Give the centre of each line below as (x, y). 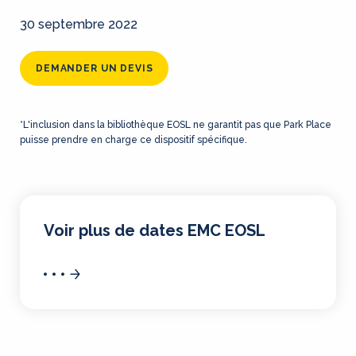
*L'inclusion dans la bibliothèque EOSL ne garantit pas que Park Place (176, 125)
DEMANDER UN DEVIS (95, 68)
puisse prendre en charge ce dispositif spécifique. (133, 140)
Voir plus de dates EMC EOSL (155, 230)
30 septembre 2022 (79, 24)
